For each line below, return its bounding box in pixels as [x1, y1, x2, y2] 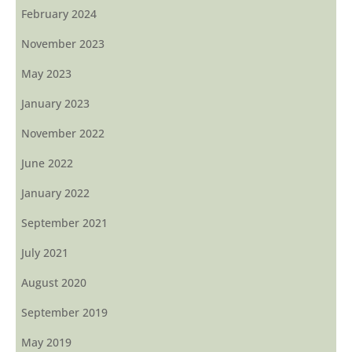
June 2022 [21, 155, 73, 170]
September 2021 [21, 214, 108, 230]
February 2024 [21, 5, 97, 21]
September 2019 [21, 304, 108, 320]
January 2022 [21, 185, 90, 200]
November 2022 [21, 125, 104, 141]
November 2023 [21, 35, 104, 51]
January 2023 [21, 95, 90, 111]
